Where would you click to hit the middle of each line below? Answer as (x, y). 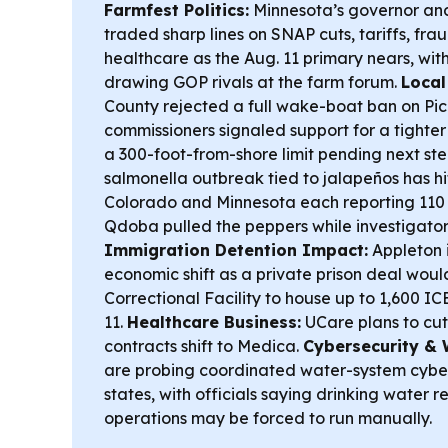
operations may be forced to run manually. (268, 418)
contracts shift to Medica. (203, 346)
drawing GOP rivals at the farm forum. (252, 82)
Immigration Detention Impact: (236, 250)
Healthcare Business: (214, 322)
